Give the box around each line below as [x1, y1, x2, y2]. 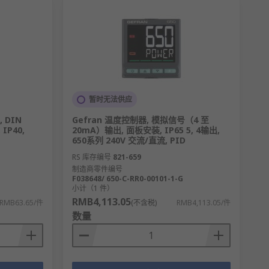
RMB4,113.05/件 [176, 198, 231, 208]
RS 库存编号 [71, 152, 111, 163]
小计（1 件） [71, 183, 114, 194]
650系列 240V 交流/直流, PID [71, 134, 186, 147]
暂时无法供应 [88, 94, 132, 105]
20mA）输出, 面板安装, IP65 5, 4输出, [71, 124, 220, 136]
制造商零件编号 [71, 164, 122, 175]
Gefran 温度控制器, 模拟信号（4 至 [71, 114, 209, 126]
